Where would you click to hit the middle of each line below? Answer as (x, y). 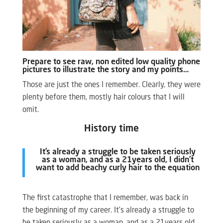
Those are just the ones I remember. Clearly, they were (111, 86)
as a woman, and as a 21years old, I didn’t (117, 161)
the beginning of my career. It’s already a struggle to (108, 211)
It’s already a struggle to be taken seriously (117, 153)
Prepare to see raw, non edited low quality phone (111, 62)
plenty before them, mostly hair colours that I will (103, 98)
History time (111, 129)
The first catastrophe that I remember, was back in (105, 199)
